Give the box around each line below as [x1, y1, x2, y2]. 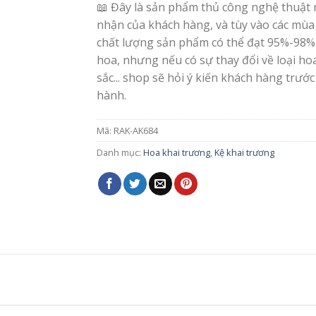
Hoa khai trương [143, 145, 211, 159]
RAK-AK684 [114, 123, 159, 137]
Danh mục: [97, 145, 144, 159]
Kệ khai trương [214, 145, 275, 159]
